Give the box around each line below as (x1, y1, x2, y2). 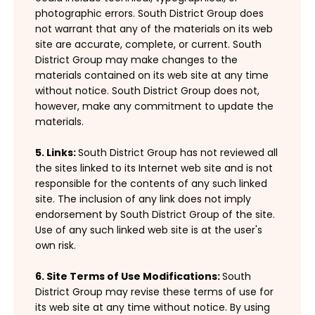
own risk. (35, 238, 76, 252)
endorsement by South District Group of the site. (35, 207, 275, 221)
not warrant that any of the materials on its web (35, 22, 273, 36)
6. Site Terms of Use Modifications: (35, 269, 222, 283)
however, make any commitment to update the (35, 99, 274, 113)
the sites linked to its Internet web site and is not (35, 161, 273, 175)
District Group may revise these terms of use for (35, 285, 274, 299)
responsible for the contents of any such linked (35, 176, 267, 191)
